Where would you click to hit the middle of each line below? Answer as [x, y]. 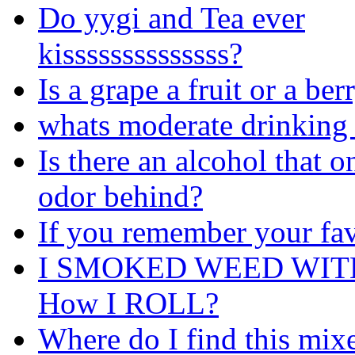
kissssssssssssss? [140, 53]
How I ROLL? [128, 303]
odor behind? [120, 196]
